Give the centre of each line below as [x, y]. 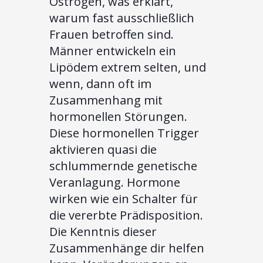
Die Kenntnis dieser [103, 231]
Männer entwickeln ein [113, 50]
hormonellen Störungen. [118, 116]
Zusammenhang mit [106, 100]
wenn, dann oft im [100, 83]
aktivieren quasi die [103, 149]
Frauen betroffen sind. [112, 34]
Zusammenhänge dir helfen [127, 248]
